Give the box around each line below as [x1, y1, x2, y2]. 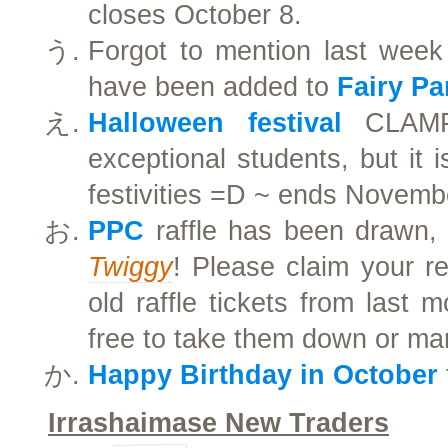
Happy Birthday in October [88, 360, 438, 390]
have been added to [88, 72, 337, 102]
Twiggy [88, 252, 173, 282]
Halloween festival [88, 108, 342, 138]
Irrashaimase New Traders [48, 408, 389, 438]
